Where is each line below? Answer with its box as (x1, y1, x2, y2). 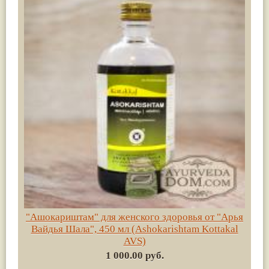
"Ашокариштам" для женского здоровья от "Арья (26, 211, 243, 223)
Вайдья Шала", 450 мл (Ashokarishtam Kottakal (31, 223, 238, 235)
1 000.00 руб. (105, 249, 164, 261)
